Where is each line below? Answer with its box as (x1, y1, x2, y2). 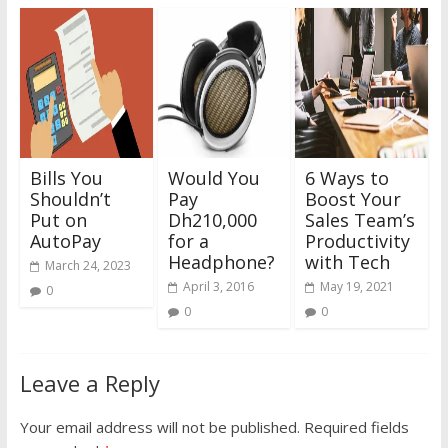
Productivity (305, 228, 411, 253)
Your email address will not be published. (19, 416, 300, 437)
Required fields (299, 416, 409, 437)
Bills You (29, 165, 103, 190)
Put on (29, 207, 87, 232)
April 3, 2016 (182, 277, 254, 295)
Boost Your (305, 186, 402, 211)
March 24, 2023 (44, 256, 131, 274)
